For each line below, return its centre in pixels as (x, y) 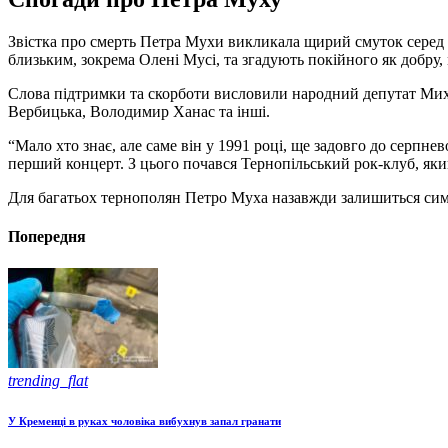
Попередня (47, 237)
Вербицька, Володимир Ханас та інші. (139, 112)
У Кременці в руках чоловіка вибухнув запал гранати (144, 420)
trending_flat (48, 380)
